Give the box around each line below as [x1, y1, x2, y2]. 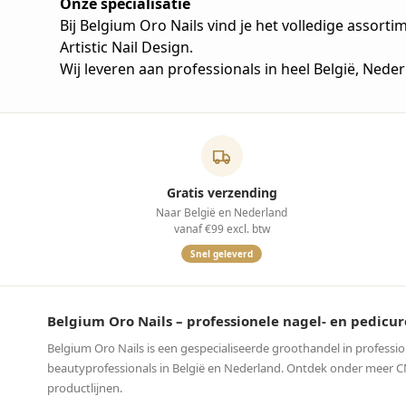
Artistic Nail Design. [60, 37, 193, 57]
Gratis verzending [166, 184, 277, 201]
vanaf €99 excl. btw [173, 221, 270, 237]
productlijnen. [47, 380, 122, 396]
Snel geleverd [190, 247, 254, 260]
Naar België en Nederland [156, 205, 288, 220]
